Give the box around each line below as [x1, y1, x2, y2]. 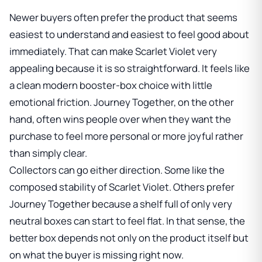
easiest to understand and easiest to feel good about [9, 27, 249, 41]
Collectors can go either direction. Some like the [9, 163, 225, 177]
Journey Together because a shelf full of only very [9, 196, 232, 211]
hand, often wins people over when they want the [9, 112, 231, 126]
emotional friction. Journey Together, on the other [9, 95, 234, 109]
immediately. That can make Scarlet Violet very [9, 44, 217, 58]
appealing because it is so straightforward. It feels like [9, 61, 250, 75]
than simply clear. [9, 146, 87, 160]
